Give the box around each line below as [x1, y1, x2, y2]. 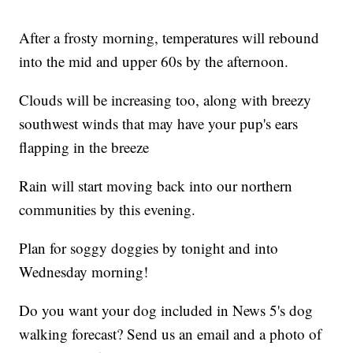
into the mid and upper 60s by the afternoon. [19, 51, 289, 72]
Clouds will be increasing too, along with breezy [19, 90, 312, 110]
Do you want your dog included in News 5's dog [19, 300, 314, 321]
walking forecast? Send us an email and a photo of [19, 324, 322, 344]
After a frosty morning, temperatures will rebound [19, 28, 320, 48]
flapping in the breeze [19, 137, 150, 158]
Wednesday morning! [19, 262, 149, 282]
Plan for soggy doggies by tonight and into [19, 238, 279, 258]
